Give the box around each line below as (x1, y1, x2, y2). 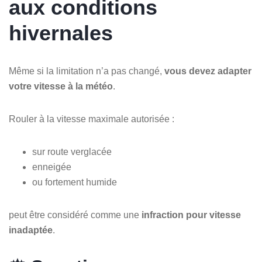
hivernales (9, 20, 113, 45)
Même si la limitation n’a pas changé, (9, 65, 164, 76)
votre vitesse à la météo (9, 81, 113, 91)
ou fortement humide (32, 177, 117, 187)
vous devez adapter (164, 65, 251, 76)
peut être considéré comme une (9, 209, 142, 220)
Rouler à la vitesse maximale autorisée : (9, 113, 174, 124)
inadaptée (9, 225, 53, 235)
